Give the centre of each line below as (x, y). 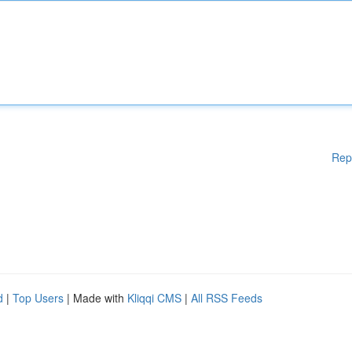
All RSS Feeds (227, 298)
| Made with (95, 298)
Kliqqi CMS (154, 298)
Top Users (38, 298)
